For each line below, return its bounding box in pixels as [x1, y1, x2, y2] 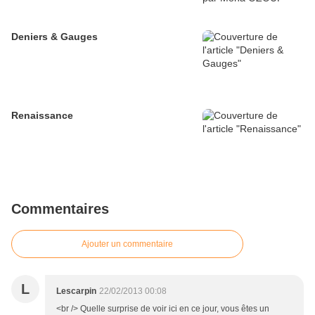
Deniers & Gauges [11, 31, 98, 43]
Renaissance [11, 110, 73, 122]
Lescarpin [56, 286, 96, 297]
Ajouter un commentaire [82, 239, 173, 250]
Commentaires [11, 201, 109, 217]
